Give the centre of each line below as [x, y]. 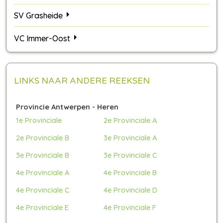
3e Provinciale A [130, 137]
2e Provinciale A [130, 120]
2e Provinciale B [43, 137]
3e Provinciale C [130, 155]
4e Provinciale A [43, 172]
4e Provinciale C [43, 190]
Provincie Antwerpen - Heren [67, 107]
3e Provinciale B [43, 155]
